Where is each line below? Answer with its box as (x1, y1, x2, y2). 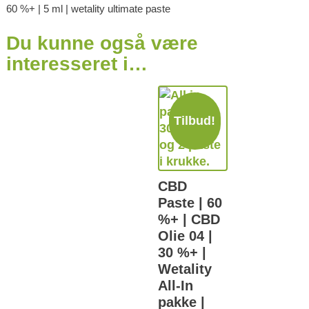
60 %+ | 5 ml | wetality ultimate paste (6, 3, 170, 15)
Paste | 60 (158, 195, 222, 211)
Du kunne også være (6, 32, 198, 54)
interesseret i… (6, 53, 148, 75)
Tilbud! (174, 113, 216, 128)
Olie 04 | (158, 228, 212, 244)
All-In (158, 278, 193, 294)
